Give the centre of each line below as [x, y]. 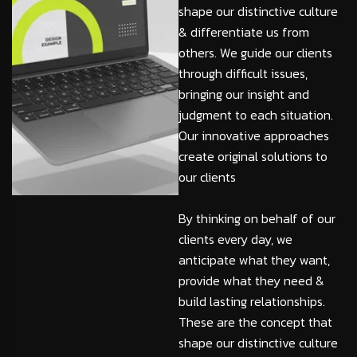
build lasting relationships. [252, 302]
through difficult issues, [243, 74]
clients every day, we [235, 239]
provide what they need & [251, 281]
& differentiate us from [244, 32]
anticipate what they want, [254, 260]
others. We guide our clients [255, 53]
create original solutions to [253, 157]
